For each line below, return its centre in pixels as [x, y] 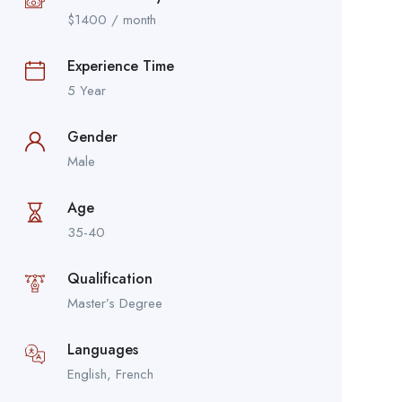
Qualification [109, 278]
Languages [102, 349]
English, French [110, 374]
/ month [131, 19]
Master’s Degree [114, 303]
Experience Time [120, 66]
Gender [92, 136]
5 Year [86, 90]
